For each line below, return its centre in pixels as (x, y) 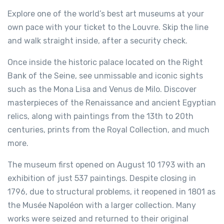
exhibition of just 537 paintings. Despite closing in (102, 178)
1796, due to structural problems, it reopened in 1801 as (111, 191)
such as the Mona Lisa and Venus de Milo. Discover (102, 89)
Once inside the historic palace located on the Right (105, 62)
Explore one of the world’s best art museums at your (106, 13)
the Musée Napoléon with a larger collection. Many (102, 205)
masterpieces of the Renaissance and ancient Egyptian (112, 102)
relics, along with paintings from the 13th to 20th (100, 116)
